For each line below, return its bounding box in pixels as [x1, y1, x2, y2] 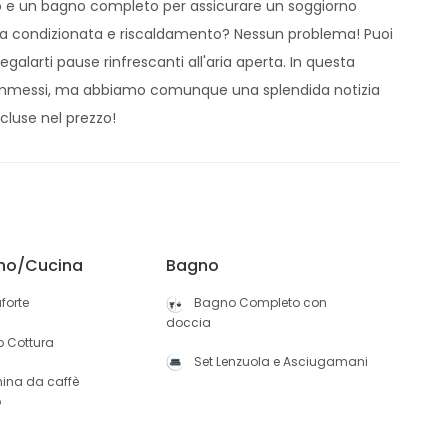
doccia [165, 313, 211, 331]
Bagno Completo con [193, 294, 327, 311]
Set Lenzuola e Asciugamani [193, 352, 368, 370]
